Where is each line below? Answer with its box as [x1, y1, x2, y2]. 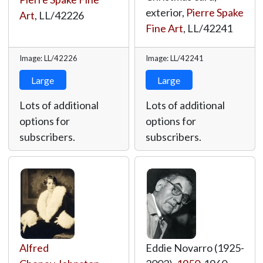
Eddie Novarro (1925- [145, 241, 244, 254]
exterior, [145, 6, 186, 19]
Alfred [19, 241, 49, 254]
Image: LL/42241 [145, 53, 204, 63]
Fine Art [145, 22, 183, 35]
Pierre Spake [186, 6, 244, 19]
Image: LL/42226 [19, 53, 77, 63]
